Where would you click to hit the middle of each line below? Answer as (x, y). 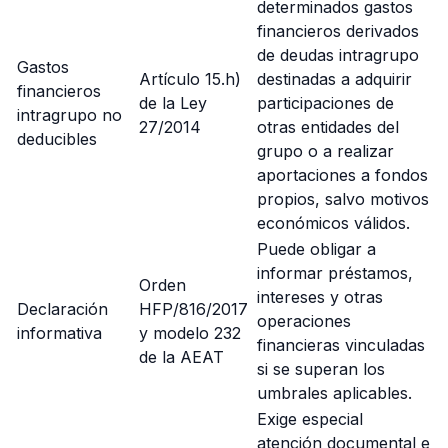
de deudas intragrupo (338, 55)
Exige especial (310, 419)
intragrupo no (69, 115)
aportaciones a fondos (342, 175)
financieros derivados (338, 31)
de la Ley (173, 103)
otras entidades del (328, 127)
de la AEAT (181, 357)
